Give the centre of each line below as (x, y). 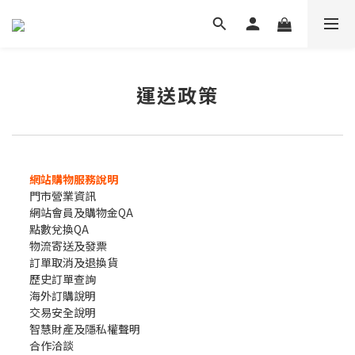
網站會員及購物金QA (81, 212)
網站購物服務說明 (74, 179)
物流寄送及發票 (68, 246)
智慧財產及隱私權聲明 (85, 329)
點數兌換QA (59, 229)
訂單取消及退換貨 (74, 262)
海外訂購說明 (63, 296)
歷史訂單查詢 (63, 279)
